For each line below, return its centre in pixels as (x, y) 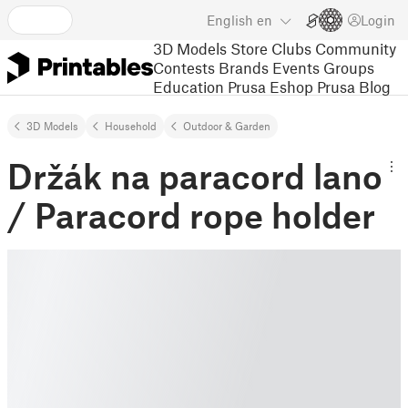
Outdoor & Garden (227, 126)
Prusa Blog (354, 86)
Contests (184, 67)
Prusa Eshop (270, 86)
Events (296, 67)
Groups (349, 67)
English (230, 20)
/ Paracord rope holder (191, 215)
